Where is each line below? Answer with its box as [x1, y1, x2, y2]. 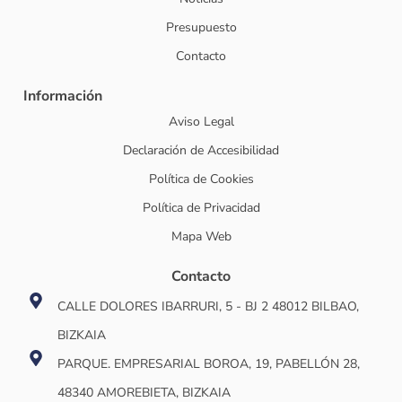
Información [23, 85, 102, 106]
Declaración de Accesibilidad [123, 141, 279, 159]
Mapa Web [170, 227, 232, 245]
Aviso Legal [168, 112, 234, 130]
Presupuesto [165, 18, 237, 36]
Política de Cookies [148, 170, 254, 188]
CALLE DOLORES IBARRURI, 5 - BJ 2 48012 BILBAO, [57, 297, 359, 315]
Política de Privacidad [142, 198, 260, 216]
